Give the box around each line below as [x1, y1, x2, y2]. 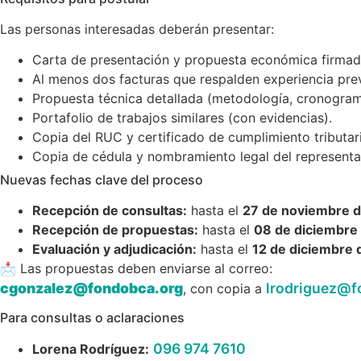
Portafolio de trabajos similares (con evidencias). [32, 109, 332, 126]
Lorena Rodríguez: [32, 341, 149, 358]
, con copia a [183, 280, 266, 297]
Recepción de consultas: [32, 201, 187, 218]
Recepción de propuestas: [32, 221, 198, 238]
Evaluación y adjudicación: [32, 240, 197, 257]
